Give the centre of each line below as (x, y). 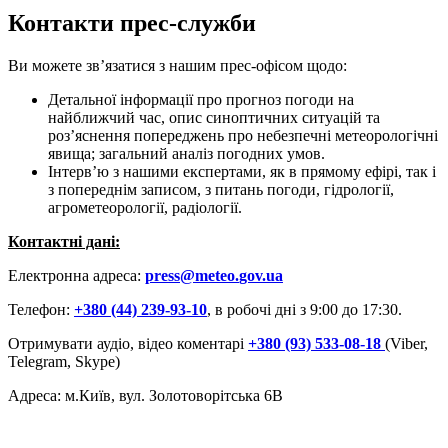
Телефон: (41, 309)
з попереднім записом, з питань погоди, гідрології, (221, 189)
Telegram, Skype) (64, 361)
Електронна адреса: (76, 275)
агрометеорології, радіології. (145, 207)
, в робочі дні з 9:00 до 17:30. (304, 309)
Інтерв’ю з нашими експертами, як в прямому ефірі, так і (242, 171)
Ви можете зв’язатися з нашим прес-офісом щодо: (177, 65)
